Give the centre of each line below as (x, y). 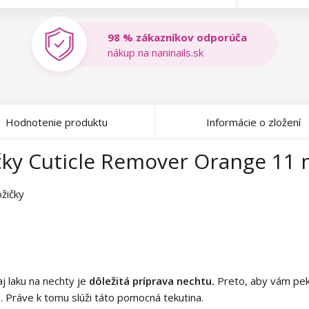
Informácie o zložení (253, 122)
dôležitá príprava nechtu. (152, 281)
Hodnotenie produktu (57, 122)
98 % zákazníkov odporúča (177, 37)
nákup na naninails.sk (156, 52)
